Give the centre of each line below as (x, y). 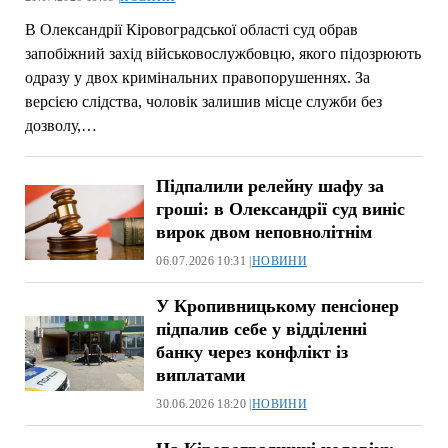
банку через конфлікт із (252, 351)
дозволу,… (60, 125)
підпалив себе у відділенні (262, 328)
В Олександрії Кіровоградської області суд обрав (191, 29)
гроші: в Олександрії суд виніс (281, 208)
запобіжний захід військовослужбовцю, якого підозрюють (222, 53)
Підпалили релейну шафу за (270, 185)
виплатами (201, 374)
